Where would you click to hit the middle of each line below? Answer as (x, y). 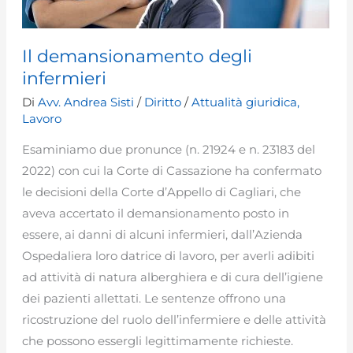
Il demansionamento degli (137, 57)
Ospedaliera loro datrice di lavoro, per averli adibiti (169, 255)
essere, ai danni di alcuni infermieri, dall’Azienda (163, 234)
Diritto (163, 102)
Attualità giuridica (245, 102)
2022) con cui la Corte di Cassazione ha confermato (172, 170)
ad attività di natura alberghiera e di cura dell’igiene (173, 277)
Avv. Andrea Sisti (88, 102)
